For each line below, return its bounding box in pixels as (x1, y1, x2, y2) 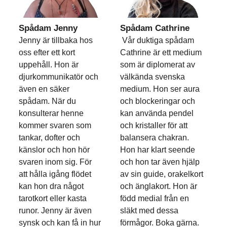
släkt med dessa (120, 206, 178, 215)
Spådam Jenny (18, 23, 78, 33)
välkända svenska (120, 72, 185, 82)
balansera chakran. (120, 133, 189, 142)
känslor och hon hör (18, 145, 90, 155)
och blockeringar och (120, 97, 195, 106)
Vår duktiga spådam (120, 36, 194, 45)
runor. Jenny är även (18, 206, 92, 215)
